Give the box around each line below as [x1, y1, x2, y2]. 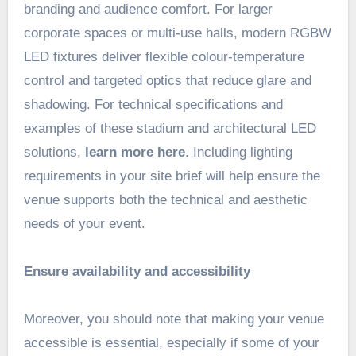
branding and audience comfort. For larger [23, 2, 273, 17]
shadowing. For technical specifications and [23, 97, 283, 113]
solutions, [23, 145, 85, 161]
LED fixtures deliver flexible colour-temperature [23, 49, 304, 65]
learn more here [84, 145, 185, 161]
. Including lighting [184, 145, 292, 161]
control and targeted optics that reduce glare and [23, 73, 311, 89]
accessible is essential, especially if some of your [23, 335, 319, 351]
